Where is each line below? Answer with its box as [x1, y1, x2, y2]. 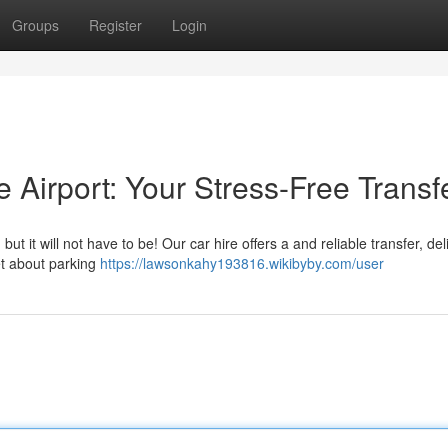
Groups [12, 15, 59, 35]
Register [89, 15, 142, 35]
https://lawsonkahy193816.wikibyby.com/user [100, 253, 384, 273]
